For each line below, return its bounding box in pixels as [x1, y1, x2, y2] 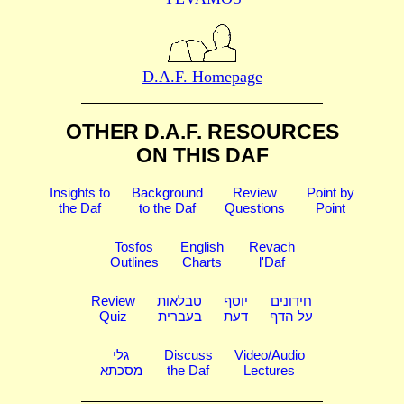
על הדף [270, 308, 313, 324]
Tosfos [115, 238, 153, 254]
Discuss [163, 346, 213, 363]
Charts [181, 253, 222, 270]
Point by [307, 184, 354, 200]
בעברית [157, 308, 202, 324]
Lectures [243, 362, 295, 378]
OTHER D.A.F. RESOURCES [65, 121, 339, 144]
